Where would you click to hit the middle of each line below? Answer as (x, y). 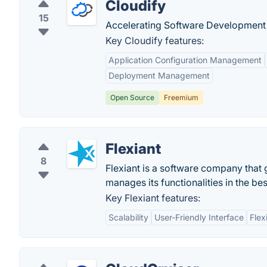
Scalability (128, 217)
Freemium (181, 97)
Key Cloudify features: (155, 41)
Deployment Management (159, 75)
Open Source (132, 97)
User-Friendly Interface (199, 217)
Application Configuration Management (185, 60)
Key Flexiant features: (153, 198)
